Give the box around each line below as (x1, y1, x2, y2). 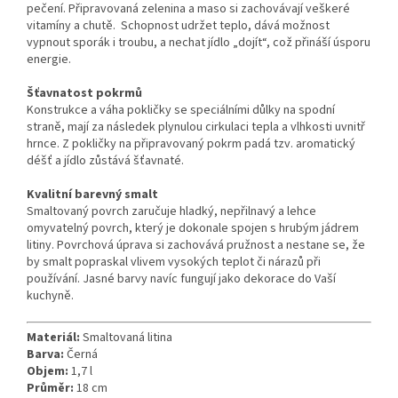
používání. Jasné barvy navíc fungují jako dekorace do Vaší (27, 270, 336, 289)
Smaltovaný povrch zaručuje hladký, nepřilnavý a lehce (27, 203, 316, 221)
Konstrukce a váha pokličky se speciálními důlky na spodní (27, 101, 335, 120)
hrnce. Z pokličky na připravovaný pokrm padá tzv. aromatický (27, 135, 355, 154)
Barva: (27, 346, 67, 364)
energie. (27, 51, 71, 69)
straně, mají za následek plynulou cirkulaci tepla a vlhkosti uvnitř (27, 118, 365, 137)
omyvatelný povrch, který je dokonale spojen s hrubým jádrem (27, 219, 359, 238)
